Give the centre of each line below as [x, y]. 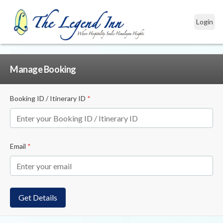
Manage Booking [43, 69]
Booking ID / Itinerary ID [48, 98]
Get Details [38, 197]
